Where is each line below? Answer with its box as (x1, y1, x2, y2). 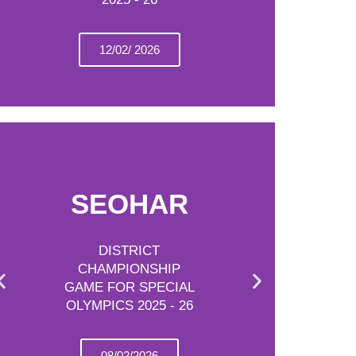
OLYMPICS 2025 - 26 (65, 298, 193, 313)
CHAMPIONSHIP (78, 261, 181, 277)
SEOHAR (70, 188, 188, 219)
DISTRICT (99, 243, 161, 258)
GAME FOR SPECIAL (64, 280, 195, 295)
